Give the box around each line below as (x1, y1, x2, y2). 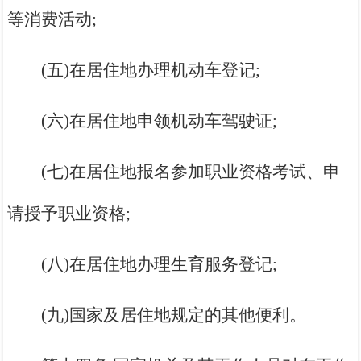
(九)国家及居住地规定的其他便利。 (41, 305, 307, 326)
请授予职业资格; (7, 204, 131, 224)
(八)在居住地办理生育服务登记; (41, 255, 278, 275)
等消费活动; (7, 10, 98, 30)
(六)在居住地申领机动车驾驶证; (41, 111, 278, 131)
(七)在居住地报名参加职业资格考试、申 (41, 162, 341, 182)
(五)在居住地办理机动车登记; (41, 60, 261, 81)
